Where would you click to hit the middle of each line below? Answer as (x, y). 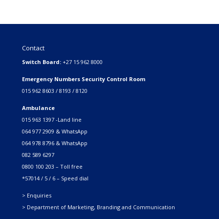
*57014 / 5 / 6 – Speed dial (55, 178)
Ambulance (38, 108)
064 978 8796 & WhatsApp (55, 143)
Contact (33, 48)
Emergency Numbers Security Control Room (83, 79)
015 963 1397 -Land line (52, 120)
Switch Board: (42, 62)
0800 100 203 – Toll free (52, 167)
